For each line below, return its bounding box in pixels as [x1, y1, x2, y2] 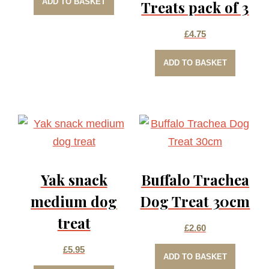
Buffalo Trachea [141, 170, 249, 190]
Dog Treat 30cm [140, 192, 250, 211]
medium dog [31, 192, 118, 211]
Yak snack [40, 170, 107, 190]
